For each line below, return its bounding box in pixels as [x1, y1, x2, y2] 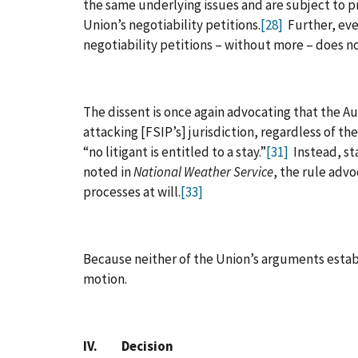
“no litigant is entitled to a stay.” [83, 142, 266, 161]
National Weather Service [133, 162, 273, 181]
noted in [83, 162, 133, 181]
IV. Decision [83, 336, 173, 355]
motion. [83, 269, 127, 288]
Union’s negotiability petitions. [83, 15, 261, 34]
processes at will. [83, 182, 181, 201]
